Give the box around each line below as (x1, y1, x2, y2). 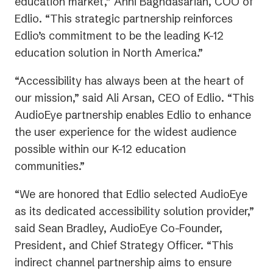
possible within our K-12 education (15, 141, 186, 156)
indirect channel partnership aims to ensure (15, 255, 232, 269)
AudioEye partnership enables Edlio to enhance (15, 107, 251, 122)
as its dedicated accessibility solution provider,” (15, 204, 254, 218)
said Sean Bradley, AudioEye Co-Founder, (15, 221, 222, 235)
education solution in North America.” (15, 45, 203, 60)
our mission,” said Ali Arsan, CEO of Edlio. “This (15, 90, 254, 105)
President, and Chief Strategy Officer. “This (15, 238, 233, 252)
